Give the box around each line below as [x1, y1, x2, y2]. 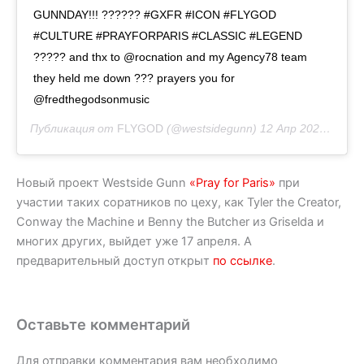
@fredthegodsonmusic [33, 92, 149, 106]
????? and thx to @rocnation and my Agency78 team [33, 50, 307, 63]
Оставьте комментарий [16, 315, 190, 334]
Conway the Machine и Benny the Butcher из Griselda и [16, 214, 324, 230]
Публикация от [30, 121, 117, 135]
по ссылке [213, 253, 272, 269]
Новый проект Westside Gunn [16, 175, 189, 191]
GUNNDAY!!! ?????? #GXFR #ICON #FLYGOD [33, 7, 276, 21]
